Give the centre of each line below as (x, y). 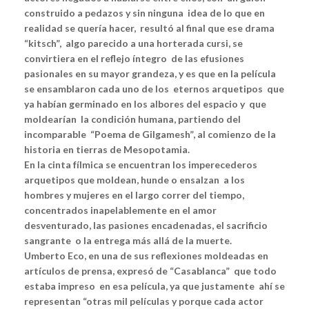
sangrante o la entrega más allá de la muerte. (128, 241)
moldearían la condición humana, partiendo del (132, 119)
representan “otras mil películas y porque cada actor (144, 301)
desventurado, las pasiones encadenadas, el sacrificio (146, 226)
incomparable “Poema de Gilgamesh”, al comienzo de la (150, 134)
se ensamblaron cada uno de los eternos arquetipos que (154, 89)
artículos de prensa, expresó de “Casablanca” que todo (150, 271)
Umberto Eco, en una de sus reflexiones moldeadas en (146, 256)
